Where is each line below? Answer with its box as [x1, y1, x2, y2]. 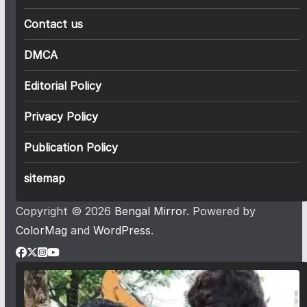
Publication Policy [23, 140, 118, 155]
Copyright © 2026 [15, 204, 114, 219]
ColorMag [15, 223, 67, 238]
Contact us [23, 17, 83, 32]
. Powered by [186, 204, 256, 219]
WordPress [93, 223, 151, 238]
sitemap [23, 171, 65, 186]
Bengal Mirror [114, 204, 186, 219]
